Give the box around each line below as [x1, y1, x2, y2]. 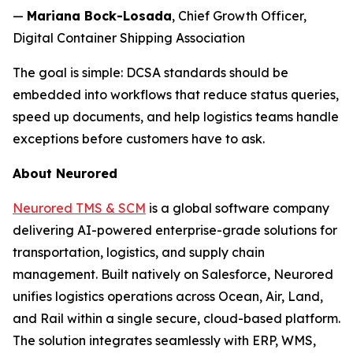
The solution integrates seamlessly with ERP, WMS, [13, 332, 316, 348]
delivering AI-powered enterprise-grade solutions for [13, 221, 337, 238]
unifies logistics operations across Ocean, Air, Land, [13, 288, 323, 304]
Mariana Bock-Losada [27, 7, 172, 24]
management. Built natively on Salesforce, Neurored [13, 266, 333, 282]
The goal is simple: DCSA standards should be [13, 64, 288, 80]
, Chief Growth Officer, [172, 7, 307, 24]
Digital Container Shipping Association [13, 29, 245, 46]
